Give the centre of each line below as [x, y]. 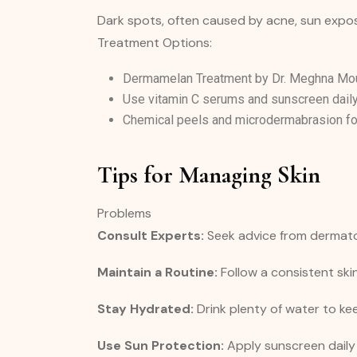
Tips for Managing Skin [209, 175]
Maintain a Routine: [157, 272]
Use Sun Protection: [161, 345]
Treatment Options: [155, 43]
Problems [124, 213]
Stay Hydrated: [145, 309]
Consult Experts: [151, 235]
